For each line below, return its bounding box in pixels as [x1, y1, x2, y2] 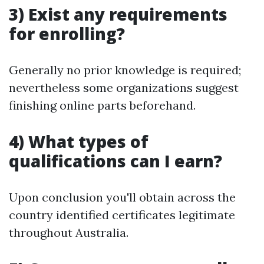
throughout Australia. [9, 225, 128, 240]
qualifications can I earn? [9, 150, 222, 172]
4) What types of [9, 130, 148, 153]
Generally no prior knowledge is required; [9, 62, 241, 77]
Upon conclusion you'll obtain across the [9, 190, 236, 204]
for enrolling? [9, 22, 125, 45]
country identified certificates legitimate [9, 207, 235, 222]
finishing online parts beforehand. [9, 98, 196, 113]
